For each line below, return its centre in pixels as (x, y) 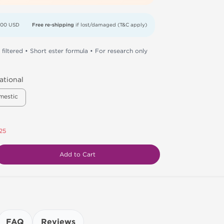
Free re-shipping (53, 25)
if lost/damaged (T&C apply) (110, 25)
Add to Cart (77, 155)
